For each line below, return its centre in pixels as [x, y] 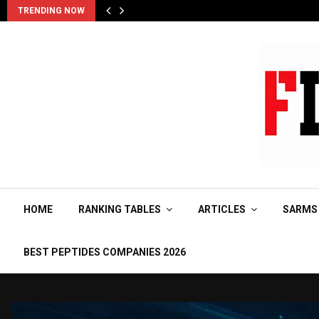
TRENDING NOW [51, 11]
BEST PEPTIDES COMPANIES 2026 [105, 252]
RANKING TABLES [120, 209]
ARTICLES [222, 209]
